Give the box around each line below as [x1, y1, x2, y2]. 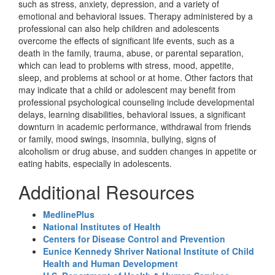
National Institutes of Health [43, 220, 161, 233]
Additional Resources [18, 179, 195, 205]
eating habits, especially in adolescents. [18, 157, 172, 169]
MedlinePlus [43, 208, 95, 220]
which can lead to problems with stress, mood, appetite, [18, 59, 234, 71]
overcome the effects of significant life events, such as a [18, 34, 234, 47]
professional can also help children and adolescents [18, 22, 219, 34]
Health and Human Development [43, 257, 178, 269]
